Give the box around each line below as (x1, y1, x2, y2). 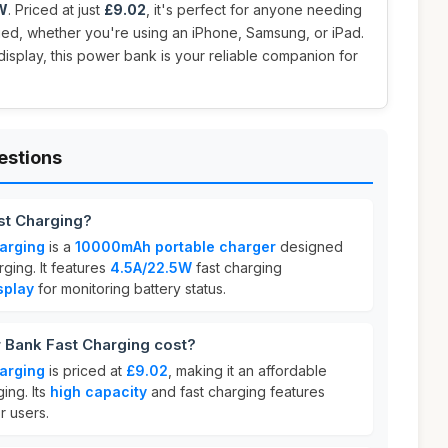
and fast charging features (147, 383, 325, 400)
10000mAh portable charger (75, 238, 276, 255)
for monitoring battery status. (34, 280, 226, 297)
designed (276, 238, 343, 255)
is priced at (45, 362, 126, 379)
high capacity (50, 383, 147, 400)
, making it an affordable (168, 362, 327, 379)
